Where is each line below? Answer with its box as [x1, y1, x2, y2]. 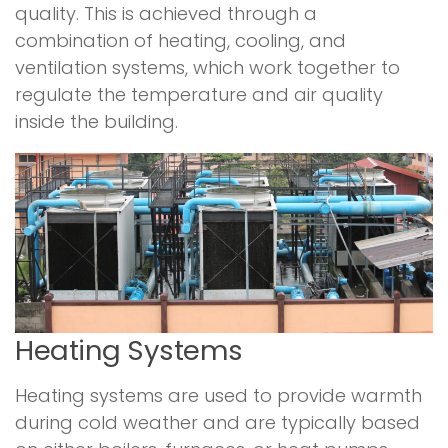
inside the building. [15, 108, 178, 134]
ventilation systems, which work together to [15, 54, 400, 80]
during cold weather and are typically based [15, 409, 420, 435]
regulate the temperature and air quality [15, 81, 383, 107]
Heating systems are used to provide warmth [15, 382, 422, 408]
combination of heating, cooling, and [15, 27, 346, 53]
